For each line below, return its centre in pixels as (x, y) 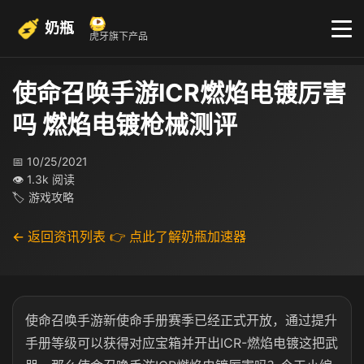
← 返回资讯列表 (59, 236)
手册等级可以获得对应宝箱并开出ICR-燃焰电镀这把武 (182, 343)
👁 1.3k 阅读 (43, 179)
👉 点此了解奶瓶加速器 (178, 236)
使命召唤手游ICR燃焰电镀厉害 (179, 93)
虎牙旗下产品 (119, 36)
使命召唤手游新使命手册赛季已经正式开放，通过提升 (181, 320)
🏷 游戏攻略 (43, 197)
